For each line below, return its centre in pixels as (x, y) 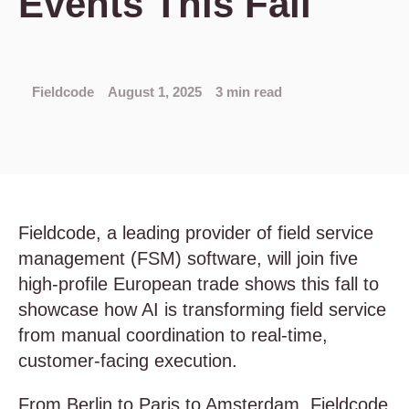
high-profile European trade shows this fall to (199, 284)
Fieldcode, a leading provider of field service (196, 233)
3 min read (249, 92)
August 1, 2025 (155, 92)
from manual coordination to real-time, (173, 335)
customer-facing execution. (131, 361)
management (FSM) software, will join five (188, 258)
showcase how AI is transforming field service (202, 309)
